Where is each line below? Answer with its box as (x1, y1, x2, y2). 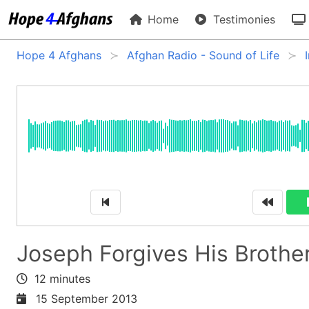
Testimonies (210, 12, 276, 26)
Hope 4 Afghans (17, 48, 101, 62)
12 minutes (28, 272, 90, 286)
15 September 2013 (29, 291, 137, 306)
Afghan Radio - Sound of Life (127, 48, 279, 62)
